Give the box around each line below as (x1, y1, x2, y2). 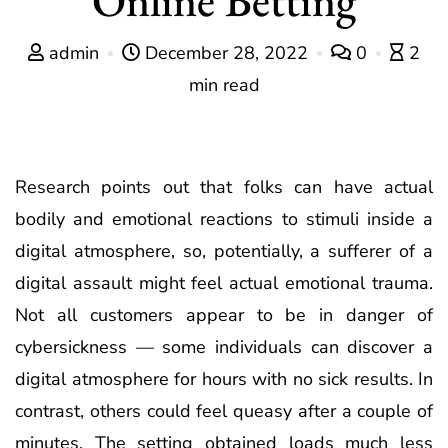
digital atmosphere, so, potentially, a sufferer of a (15, 238, 433, 263)
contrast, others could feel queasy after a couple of (15, 398, 433, 423)
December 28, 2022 (140, 40, 313, 65)
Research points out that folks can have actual (15, 174, 433, 199)
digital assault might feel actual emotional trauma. (15, 270, 433, 295)
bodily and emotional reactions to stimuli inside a (15, 206, 433, 231)
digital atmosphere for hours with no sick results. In (15, 366, 433, 391)
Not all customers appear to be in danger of (15, 302, 433, 327)
